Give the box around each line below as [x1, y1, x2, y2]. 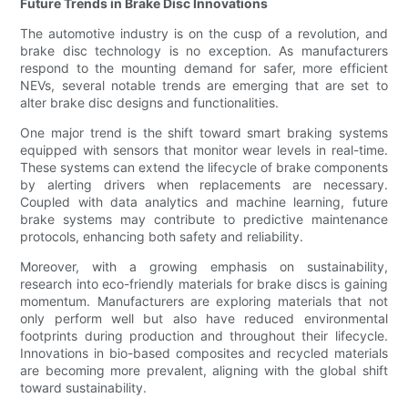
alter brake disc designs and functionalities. [20, 95, 280, 111]
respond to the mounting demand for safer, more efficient [20, 60, 388, 76]
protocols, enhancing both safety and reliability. [20, 229, 304, 245]
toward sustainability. [20, 380, 148, 396]
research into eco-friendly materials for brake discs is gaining [20, 276, 388, 292]
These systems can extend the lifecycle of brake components [20, 159, 388, 176]
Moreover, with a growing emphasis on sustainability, [20, 259, 388, 275]
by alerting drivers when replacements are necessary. [20, 177, 388, 193]
